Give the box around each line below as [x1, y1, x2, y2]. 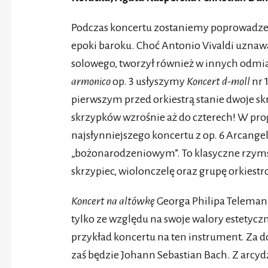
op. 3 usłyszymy [111, 75, 187, 88]
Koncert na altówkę [71, 195, 155, 208]
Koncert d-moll [187, 75, 250, 88]
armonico [71, 75, 111, 88]
